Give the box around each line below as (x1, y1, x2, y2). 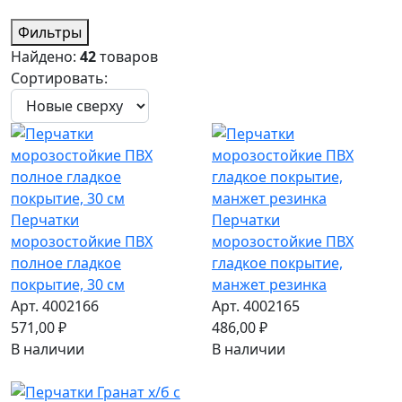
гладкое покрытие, (212, 253, 343, 274)
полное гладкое (11, 253, 121, 274)
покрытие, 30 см (11, 275, 125, 295)
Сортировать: (11, 68, 108, 89)
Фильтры (18, 22, 82, 43)
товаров (96, 47, 158, 67)
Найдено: (11, 47, 80, 67)
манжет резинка (212, 275, 327, 295)
